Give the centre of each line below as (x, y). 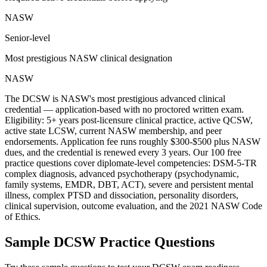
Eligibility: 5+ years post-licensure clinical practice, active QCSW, (129, 120)
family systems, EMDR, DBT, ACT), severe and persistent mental (129, 184)
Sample (29, 242)
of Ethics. (23, 217)
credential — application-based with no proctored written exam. (124, 109)
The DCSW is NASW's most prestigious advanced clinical (115, 99)
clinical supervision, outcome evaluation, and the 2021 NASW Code (133, 206)
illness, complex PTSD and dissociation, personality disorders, (122, 195)
